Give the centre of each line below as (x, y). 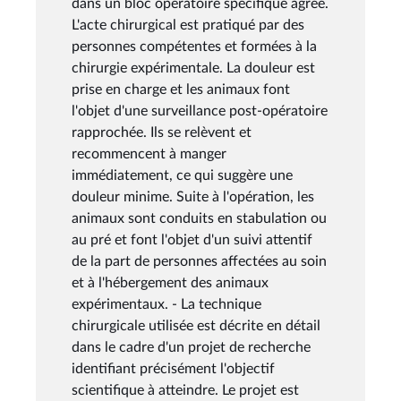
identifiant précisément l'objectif (173, 368)
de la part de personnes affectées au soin (199, 261)
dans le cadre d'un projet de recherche (191, 347)
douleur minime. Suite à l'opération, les (193, 196)
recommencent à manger (149, 154)
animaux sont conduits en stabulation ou (199, 218)
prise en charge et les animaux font (181, 89)
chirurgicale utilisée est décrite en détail (196, 325)
